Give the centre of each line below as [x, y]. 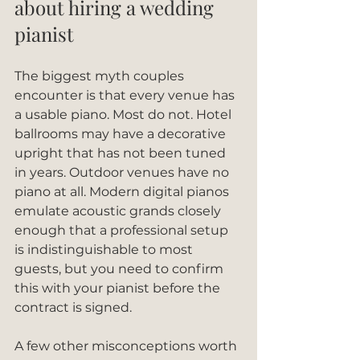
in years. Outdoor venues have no [123, 172]
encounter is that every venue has [126, 95]
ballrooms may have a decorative [122, 134]
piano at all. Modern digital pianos [123, 192]
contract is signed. [73, 307]
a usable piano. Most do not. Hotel [125, 115]
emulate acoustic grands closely [119, 211]
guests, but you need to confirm [121, 269]
